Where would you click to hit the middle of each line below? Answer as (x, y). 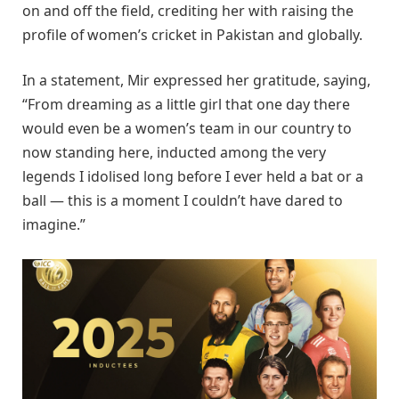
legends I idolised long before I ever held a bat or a (193, 177)
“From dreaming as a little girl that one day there (186, 105)
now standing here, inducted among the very (174, 153)
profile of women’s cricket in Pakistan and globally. (192, 34)
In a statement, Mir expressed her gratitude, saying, (196, 81)
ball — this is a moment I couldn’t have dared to (183, 201)
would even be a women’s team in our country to (187, 129)
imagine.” (54, 225)
